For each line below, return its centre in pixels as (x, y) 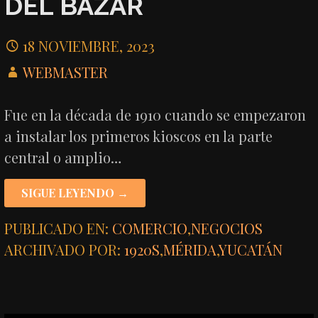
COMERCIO (150, 228)
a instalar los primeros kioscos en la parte (139, 136)
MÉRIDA (190, 250)
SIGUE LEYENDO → (75, 193)
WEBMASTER (66, 72)
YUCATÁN (251, 250)
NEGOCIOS (227, 228)
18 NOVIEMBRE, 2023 (89, 46)
